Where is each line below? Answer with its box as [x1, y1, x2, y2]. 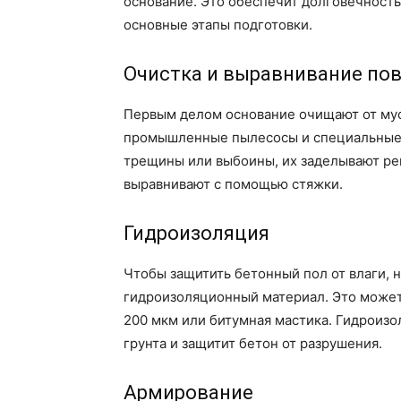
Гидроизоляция [124, 222, 269, 245]
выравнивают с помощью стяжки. [124, 175, 343, 193]
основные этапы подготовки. [124, 16, 312, 34]
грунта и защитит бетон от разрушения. [124, 335, 382, 353]
